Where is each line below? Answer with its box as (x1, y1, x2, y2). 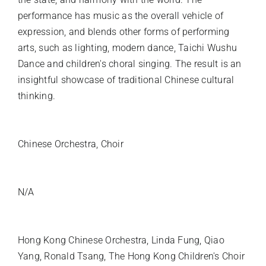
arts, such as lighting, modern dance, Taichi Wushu (17, 42, 237, 54)
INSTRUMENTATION (17, 119, 101, 131)
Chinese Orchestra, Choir (17, 138, 123, 150)
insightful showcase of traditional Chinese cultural (17, 74, 235, 86)
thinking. (17, 90, 56, 102)
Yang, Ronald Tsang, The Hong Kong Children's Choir (17, 251, 245, 262)
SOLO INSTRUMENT (17, 167, 101, 179)
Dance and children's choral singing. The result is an (17, 58, 242, 70)
